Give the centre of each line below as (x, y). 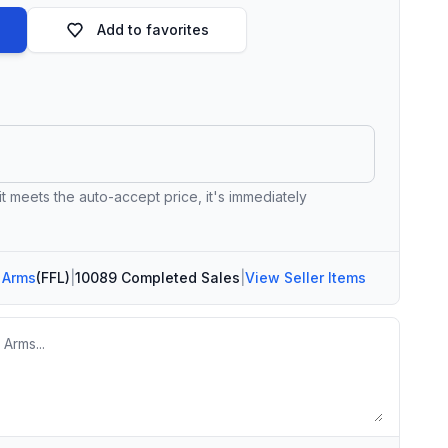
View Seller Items (305, 277)
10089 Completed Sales (157, 277)
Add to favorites (153, 29)
